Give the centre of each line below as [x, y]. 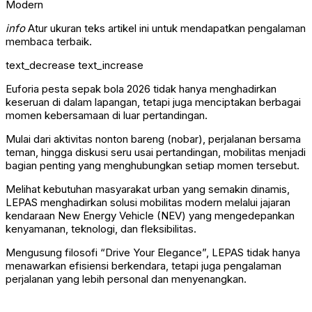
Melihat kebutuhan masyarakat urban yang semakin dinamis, [148, 189]
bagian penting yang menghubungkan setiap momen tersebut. [153, 166]
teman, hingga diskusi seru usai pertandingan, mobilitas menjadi [156, 153]
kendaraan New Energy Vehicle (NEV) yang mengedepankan [150, 216]
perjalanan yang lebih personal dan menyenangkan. [126, 279]
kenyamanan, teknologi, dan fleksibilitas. [101, 229]
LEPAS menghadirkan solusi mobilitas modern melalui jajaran [148, 203]
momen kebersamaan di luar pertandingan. [107, 116]
